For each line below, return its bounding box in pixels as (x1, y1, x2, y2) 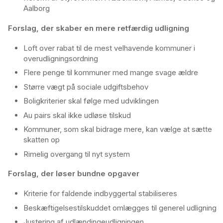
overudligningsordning (23, 53, 98, 63)
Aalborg (23, 3, 50, 13)
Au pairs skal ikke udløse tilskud (23, 110, 131, 120)
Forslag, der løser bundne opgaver (8, 169, 139, 179)
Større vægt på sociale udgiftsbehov (23, 82, 148, 92)
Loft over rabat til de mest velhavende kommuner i (23, 43, 195, 53)
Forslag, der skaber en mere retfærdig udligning (6, 23, 189, 33)
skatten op (23, 135, 60, 145)
